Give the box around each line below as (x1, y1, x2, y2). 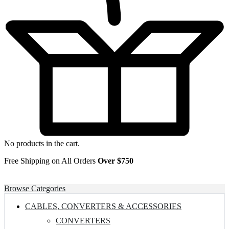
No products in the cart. (4, 139, 80, 148)
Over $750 (98, 156, 133, 165)
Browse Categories (4, 184, 65, 193)
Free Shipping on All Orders (4, 156, 98, 165)
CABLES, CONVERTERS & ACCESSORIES (25, 201, 181, 211)
